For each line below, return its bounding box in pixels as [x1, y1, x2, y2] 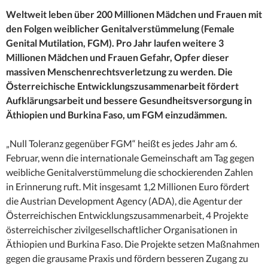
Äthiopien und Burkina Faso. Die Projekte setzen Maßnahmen [6, 238, 260, 250]
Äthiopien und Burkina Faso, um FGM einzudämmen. [6, 109, 227, 121]
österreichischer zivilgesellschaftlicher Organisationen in [6, 224, 237, 236]
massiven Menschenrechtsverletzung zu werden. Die [6, 66, 233, 78]
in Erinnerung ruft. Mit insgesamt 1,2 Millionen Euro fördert [6, 181, 249, 193]
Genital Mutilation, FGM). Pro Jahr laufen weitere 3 [6, 37, 224, 49]
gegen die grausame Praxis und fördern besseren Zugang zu [6, 252, 248, 264]
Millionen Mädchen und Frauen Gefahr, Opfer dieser [6, 51, 229, 63]
